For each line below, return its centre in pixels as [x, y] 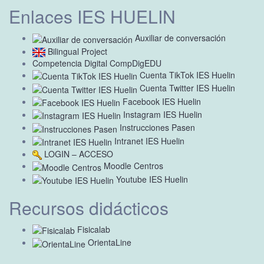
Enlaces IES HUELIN [92, 16]
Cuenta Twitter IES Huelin [186, 88]
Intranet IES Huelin [148, 141]
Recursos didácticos [89, 208]
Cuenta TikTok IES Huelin [186, 75]
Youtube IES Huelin [151, 179]
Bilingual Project [76, 51]
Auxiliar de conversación [179, 38]
